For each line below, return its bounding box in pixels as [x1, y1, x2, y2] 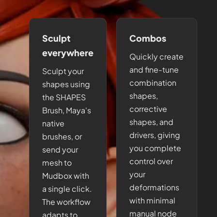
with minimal [129, 195, 175, 205]
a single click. [42, 184, 92, 194]
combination [129, 77, 176, 88]
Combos [129, 32, 166, 44]
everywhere [42, 47, 93, 58]
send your [42, 144, 78, 155]
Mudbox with [42, 170, 89, 181]
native [42, 118, 64, 128]
